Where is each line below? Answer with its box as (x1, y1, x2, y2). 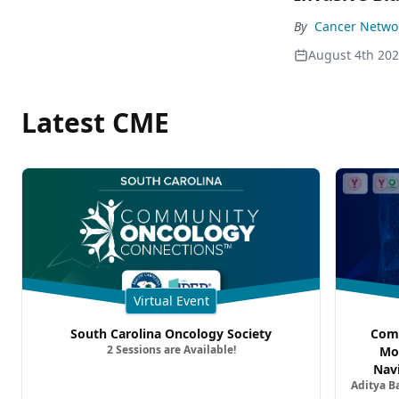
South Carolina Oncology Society (70, 325, 272, 342)
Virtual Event (133, 292, 209, 309)
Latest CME (21, 104, 169, 141)
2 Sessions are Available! (106, 342, 236, 357)
